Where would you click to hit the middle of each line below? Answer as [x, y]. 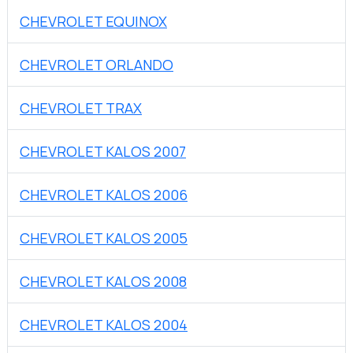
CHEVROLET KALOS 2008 [103, 282]
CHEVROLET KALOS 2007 [103, 152]
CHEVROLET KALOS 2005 [104, 238]
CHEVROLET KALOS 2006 [104, 195]
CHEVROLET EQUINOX [93, 22]
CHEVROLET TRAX [81, 108]
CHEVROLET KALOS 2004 [104, 325]
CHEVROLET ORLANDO [97, 65]
